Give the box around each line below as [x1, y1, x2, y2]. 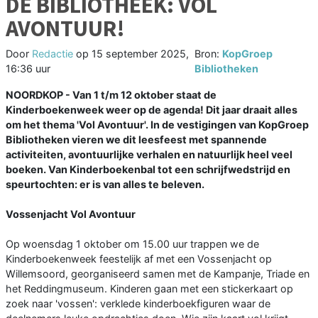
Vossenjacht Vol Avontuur [6, 208, 136, 221]
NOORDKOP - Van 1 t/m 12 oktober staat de [6, 89, 216, 102]
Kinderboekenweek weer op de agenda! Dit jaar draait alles [6, 104, 297, 116]
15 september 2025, [92, 48, 189, 60]
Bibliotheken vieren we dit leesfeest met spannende [6, 133, 267, 146]
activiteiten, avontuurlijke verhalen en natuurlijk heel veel [6, 148, 292, 161]
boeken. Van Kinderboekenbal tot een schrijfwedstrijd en [6, 163, 290, 176]
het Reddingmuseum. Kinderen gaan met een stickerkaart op [6, 283, 293, 295]
